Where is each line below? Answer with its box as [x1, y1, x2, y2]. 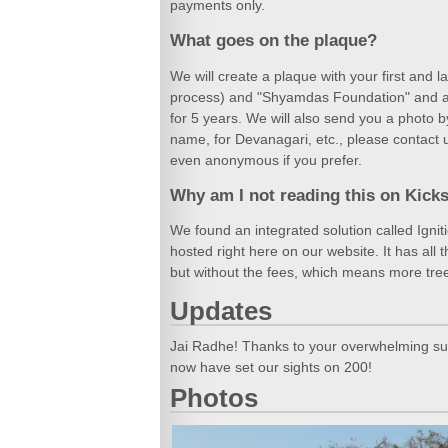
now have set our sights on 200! [170, 359, 372, 376]
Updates [170, 296, 272, 327]
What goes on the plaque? [170, 30, 377, 50]
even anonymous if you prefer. [170, 151, 362, 168]
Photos [170, 383, 258, 414]
